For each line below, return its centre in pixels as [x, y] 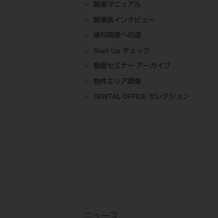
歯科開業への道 [117, 36]
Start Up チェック [122, 51]
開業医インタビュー [124, 21]
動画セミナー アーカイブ [132, 67]
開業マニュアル [117, 6]
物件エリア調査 [117, 82]
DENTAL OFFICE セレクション [141, 98]
